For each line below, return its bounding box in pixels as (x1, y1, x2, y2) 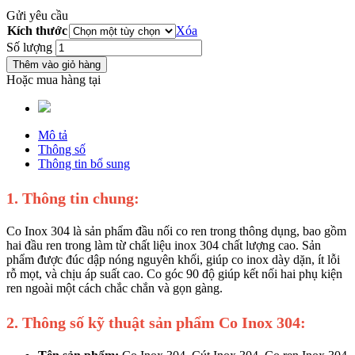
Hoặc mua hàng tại (6, 72, 101, 86)
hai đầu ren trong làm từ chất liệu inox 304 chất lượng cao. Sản (6, 238, 321, 252)
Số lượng (6, 40, 52, 54)
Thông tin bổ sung (38, 156, 130, 170)
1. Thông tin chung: (6, 189, 139, 207)
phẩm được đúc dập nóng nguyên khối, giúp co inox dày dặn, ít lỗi (6, 252, 340, 266)
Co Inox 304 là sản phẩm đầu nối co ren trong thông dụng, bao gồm (6, 223, 346, 238)
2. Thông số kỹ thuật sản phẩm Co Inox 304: (6, 313, 306, 331)
